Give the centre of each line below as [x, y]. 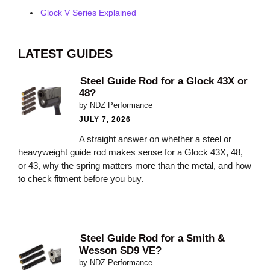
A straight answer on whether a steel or [155, 139]
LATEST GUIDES [65, 53]
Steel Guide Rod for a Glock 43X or [164, 81]
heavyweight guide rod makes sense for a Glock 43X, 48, [130, 152]
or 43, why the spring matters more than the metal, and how [135, 165]
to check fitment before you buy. [81, 178]
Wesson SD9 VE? [120, 250]
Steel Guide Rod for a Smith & [152, 238]
